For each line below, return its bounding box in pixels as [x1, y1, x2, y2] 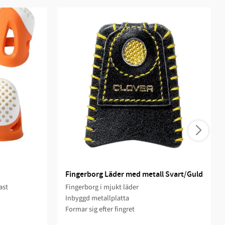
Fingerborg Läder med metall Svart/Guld [65, 169, 203, 180]
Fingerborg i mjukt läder [65, 181, 139, 192]
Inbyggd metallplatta [65, 192, 129, 203]
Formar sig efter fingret [65, 203, 135, 214]
